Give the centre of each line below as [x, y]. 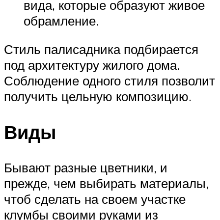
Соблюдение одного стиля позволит [110, 80]
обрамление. [61, 21]
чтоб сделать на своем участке [95, 199]
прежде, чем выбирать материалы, [106, 183]
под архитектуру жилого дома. [92, 65]
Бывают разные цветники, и [86, 167]
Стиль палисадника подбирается [101, 49]
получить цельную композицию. [98, 96]
